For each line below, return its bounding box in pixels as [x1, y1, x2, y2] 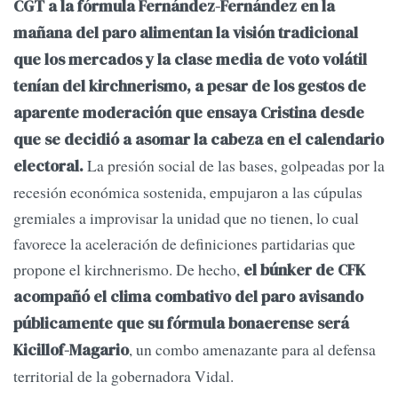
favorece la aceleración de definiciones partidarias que [13, 233, 355, 255]
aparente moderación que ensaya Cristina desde [13, 102, 364, 124]
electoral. [13, 155, 84, 178]
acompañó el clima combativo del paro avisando [13, 286, 363, 308]
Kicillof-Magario [13, 339, 129, 362]
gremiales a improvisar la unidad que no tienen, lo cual [13, 207, 359, 229]
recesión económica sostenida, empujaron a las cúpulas [13, 181, 362, 203]
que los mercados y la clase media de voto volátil [13, 49, 367, 71]
